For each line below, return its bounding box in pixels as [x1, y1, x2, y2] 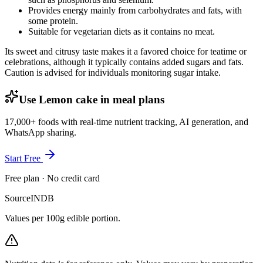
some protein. [28, 15, 78, 26]
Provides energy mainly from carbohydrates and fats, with [28, 5, 242, 15]
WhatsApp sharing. [5, 127, 76, 138]
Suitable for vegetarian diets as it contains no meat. [28, 26, 215, 36]
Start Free [5, 153, 43, 164]
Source [5, 193, 31, 204]
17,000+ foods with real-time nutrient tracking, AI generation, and [5, 117, 248, 127]
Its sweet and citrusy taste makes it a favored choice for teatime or [5, 46, 247, 56]
